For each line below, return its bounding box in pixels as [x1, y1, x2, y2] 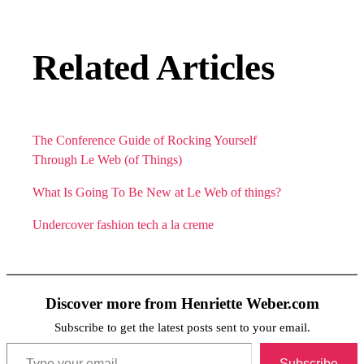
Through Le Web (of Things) [32, 153, 182, 167]
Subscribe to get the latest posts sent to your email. [54, 321, 310, 335]
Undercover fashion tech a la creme [32, 218, 214, 232]
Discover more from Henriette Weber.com [45, 295, 319, 313]
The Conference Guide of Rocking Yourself [32, 133, 257, 148]
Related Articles [32, 46, 275, 88]
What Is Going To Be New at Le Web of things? [32, 185, 281, 200]
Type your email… [6, 335, 46, 349]
